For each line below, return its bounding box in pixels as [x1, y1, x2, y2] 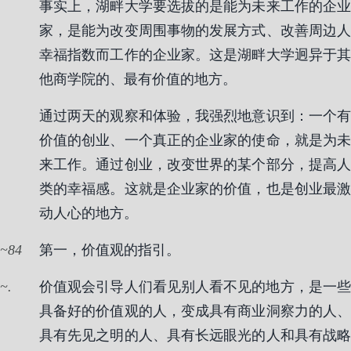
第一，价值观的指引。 [39, 242, 180, 258]
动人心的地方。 [39, 205, 138, 221]
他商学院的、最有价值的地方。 [39, 71, 237, 87]
